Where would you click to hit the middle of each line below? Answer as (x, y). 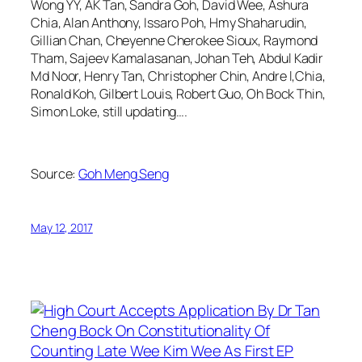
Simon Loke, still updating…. (109, 112)
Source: (55, 173)
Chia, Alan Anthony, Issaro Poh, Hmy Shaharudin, (169, 23)
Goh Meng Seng (124, 173)
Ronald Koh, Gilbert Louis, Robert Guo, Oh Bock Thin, (178, 94)
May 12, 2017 (62, 227)
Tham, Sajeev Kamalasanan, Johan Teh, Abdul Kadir (177, 59)
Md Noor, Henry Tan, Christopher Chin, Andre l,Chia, (178, 76)
